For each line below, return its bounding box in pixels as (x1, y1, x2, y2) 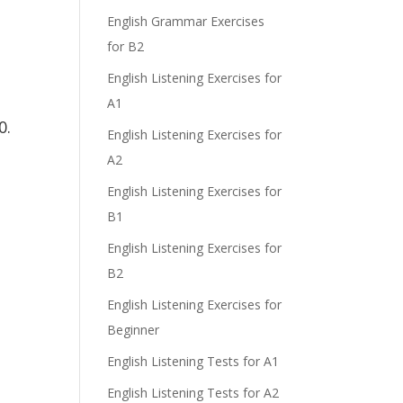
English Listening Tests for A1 (107, 353, 280, 370)
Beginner (107, 321, 160, 338)
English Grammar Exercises (107, 13, 265, 30)
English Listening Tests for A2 (107, 384, 280, 401)
